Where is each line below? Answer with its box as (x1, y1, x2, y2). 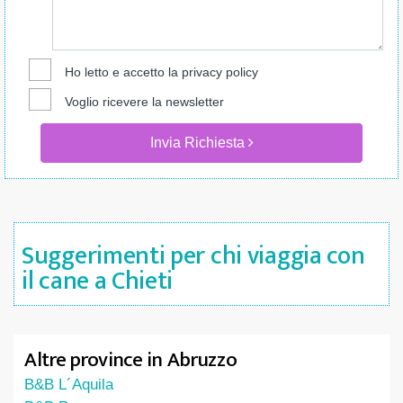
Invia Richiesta (149, 135, 248, 150)
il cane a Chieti (22, 260, 174, 302)
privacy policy (181, 65, 258, 79)
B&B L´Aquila (24, 376, 113, 393)
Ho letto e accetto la (64, 65, 182, 79)
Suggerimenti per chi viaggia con (22, 235, 365, 277)
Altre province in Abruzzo (24, 343, 237, 377)
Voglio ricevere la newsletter (64, 94, 224, 109)
